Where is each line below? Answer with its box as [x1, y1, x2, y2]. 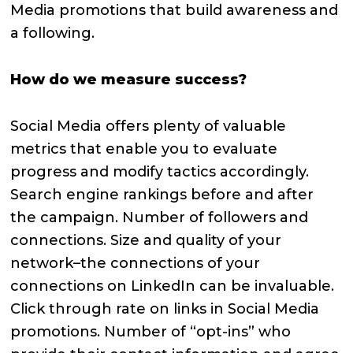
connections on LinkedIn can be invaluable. [10, 277, 335, 295]
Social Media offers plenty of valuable [10, 117, 287, 135]
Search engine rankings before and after [10, 185, 314, 203]
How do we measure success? [10, 70, 247, 88]
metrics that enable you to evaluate [10, 139, 278, 158]
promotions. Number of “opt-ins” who [10, 322, 292, 340]
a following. [10, 24, 95, 42]
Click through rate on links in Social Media [10, 299, 320, 318]
